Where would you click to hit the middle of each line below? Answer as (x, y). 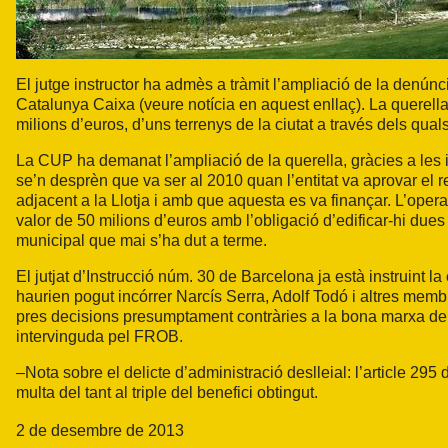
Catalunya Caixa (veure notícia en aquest (164, 104)
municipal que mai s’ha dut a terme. (141, 240)
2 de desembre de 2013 (100, 430)
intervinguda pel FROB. (99, 336)
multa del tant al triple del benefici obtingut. (167, 392)
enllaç (334, 104)
